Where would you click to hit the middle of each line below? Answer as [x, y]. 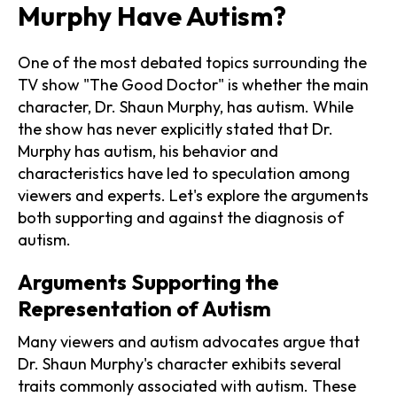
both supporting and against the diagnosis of [181, 217]
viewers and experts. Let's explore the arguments [193, 195]
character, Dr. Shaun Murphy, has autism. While [186, 106]
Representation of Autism [144, 308]
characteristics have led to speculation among [184, 173]
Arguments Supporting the [148, 281]
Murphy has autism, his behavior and [148, 151]
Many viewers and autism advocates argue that [189, 341]
